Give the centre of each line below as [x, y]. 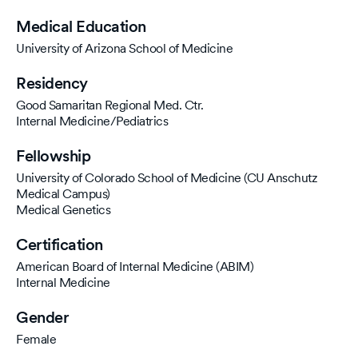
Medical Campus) [63, 194]
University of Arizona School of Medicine [124, 48]
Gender [42, 317]
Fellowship [53, 156]
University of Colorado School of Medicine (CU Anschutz [167, 178]
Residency [52, 83]
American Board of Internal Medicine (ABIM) [135, 267]
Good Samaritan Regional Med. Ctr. [110, 105]
